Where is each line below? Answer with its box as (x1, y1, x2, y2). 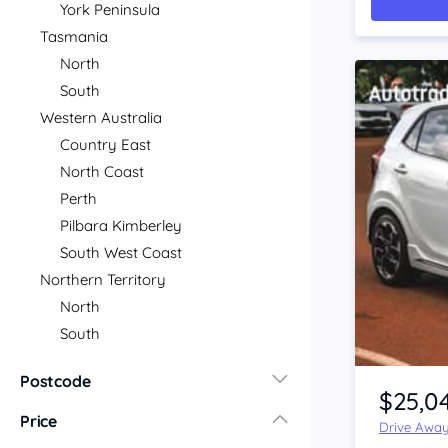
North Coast (60, 162, 144, 181)
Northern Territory (40, 270, 166, 289)
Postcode (20, 371, 91, 391)
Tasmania (40, 27, 108, 46)
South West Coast (60, 243, 182, 262)
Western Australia (40, 108, 162, 127)
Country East (60, 135, 151, 154)
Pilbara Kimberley (60, 216, 182, 235)
